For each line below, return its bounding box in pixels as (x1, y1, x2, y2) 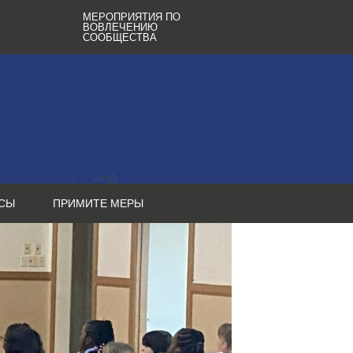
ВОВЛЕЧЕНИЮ (83, 21, 158, 33)
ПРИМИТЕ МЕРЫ (53, 197, 143, 210)
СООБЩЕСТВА (83, 32, 158, 43)
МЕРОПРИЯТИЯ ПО (83, 11, 181, 23)
